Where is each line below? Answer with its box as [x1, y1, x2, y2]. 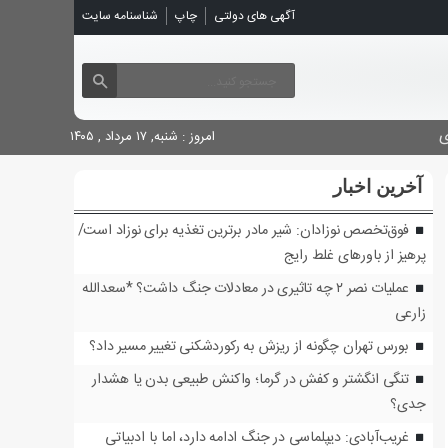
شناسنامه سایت [82, 6, 159, 26]
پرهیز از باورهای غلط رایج [283, 244, 426, 268]
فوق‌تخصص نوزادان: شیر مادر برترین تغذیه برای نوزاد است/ [77, 219, 409, 243]
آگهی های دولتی [214, 6, 296, 26]
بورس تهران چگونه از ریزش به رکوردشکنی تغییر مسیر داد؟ [89, 335, 409, 359]
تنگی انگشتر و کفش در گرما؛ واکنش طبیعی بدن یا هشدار [91, 368, 409, 392]
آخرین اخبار [332, 176, 422, 197]
